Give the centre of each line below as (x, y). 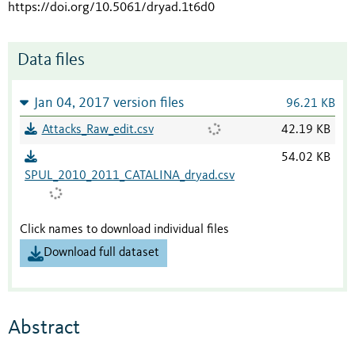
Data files (51, 61)
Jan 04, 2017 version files (109, 104)
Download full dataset (101, 253)
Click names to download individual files (124, 230)
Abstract (44, 328)
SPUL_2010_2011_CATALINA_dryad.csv (130, 176)
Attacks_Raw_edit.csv (97, 130)
